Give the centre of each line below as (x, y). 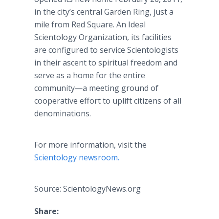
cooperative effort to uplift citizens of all (108, 101)
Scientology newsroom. (77, 157)
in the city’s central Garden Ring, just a (104, 12)
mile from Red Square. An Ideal (90, 24)
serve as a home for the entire (90, 75)
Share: (46, 211)
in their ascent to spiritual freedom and (106, 63)
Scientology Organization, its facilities (103, 37)
